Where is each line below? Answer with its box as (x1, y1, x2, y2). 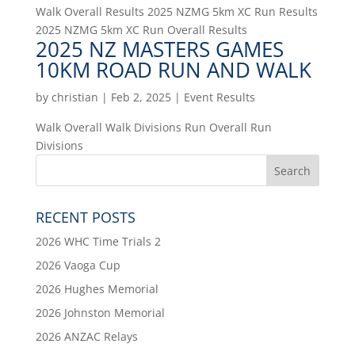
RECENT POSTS (35, 208, 136, 227)
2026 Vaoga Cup (35, 258, 120, 273)
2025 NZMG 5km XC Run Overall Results (35, 22, 247, 37)
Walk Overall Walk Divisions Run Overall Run (35, 120, 272, 135)
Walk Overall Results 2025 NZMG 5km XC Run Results (35, 4, 318, 19)
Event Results (183, 90, 255, 105)
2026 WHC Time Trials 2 (35, 234, 161, 249)
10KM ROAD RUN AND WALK (35, 55, 311, 84)
